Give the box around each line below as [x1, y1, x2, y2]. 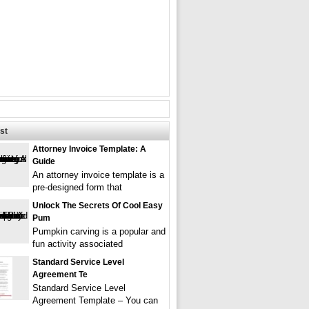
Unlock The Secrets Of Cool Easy [32, 201, 163, 210]
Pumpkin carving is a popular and [32, 226, 166, 237]
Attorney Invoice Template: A [32, 144, 146, 154]
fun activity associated [32, 239, 123, 249]
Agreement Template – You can [32, 295, 158, 306]
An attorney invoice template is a [32, 170, 164, 180]
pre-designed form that [32, 182, 122, 192]
